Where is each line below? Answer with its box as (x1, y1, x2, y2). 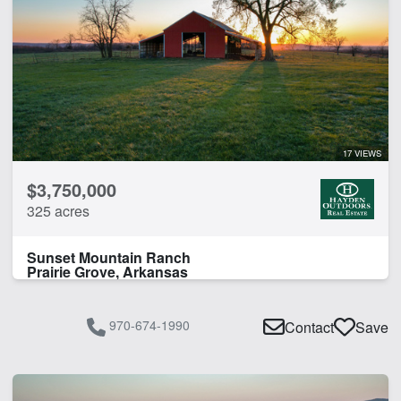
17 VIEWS (343, 146, 381, 159)
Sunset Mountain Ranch (27, 246, 191, 268)
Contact (285, 317, 334, 338)
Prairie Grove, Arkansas (27, 260, 188, 282)
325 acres (27, 200, 90, 221)
